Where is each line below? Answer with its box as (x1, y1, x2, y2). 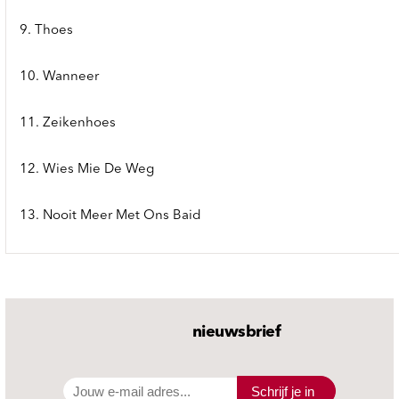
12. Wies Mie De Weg (20, 163, 154, 177)
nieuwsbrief (191, 324, 281, 341)
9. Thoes (20, 24, 73, 38)
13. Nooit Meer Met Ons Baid (20, 209, 201, 224)
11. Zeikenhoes (20, 117, 116, 131)
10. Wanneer (20, 70, 99, 85)
